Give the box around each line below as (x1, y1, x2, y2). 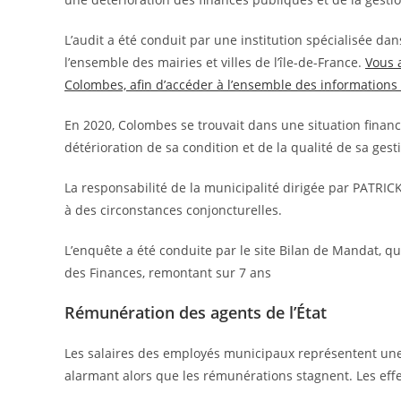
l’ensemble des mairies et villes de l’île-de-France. (64, 54, 365, 72)
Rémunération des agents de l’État (64, 302, 327, 324)
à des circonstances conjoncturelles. (64, 201, 282, 219)
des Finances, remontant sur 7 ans (64, 264, 271, 282)
